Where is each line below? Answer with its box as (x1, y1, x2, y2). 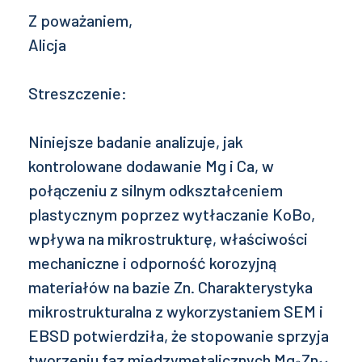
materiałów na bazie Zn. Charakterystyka (28, 276, 313, 297)
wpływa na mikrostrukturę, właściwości (28, 228, 308, 248)
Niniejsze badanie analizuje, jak (28, 131, 243, 151)
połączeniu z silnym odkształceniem (28, 179, 283, 200)
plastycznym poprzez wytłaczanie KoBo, (28, 204, 315, 224)
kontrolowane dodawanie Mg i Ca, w (28, 155, 274, 175)
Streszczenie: (28, 82, 127, 103)
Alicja (28, 34, 66, 54)
